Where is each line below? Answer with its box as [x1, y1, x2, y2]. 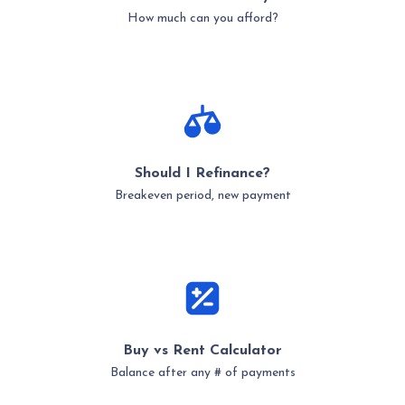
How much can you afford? [127, 11, 278, 25]
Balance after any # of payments [109, 365, 296, 380]
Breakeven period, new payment [114, 188, 291, 202]
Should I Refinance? [135, 165, 270, 181]
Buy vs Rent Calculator [123, 343, 282, 358]
